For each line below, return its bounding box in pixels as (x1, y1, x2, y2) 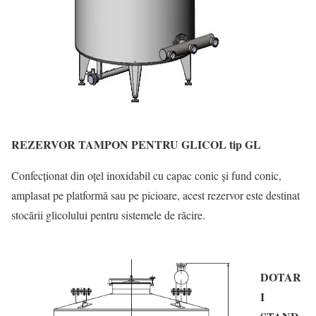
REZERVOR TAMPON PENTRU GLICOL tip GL (11, 136, 261, 152)
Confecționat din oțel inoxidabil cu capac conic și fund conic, (11, 168, 281, 183)
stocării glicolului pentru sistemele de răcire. (11, 207, 205, 222)
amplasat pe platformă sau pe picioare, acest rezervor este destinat (11, 188, 300, 202)
